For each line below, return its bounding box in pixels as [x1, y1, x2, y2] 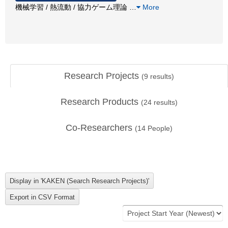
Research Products [61, 97, 141, 107]
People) [146, 124, 173, 132]
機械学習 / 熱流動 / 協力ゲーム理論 [15, 3, 129, 11]
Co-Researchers [66, 123, 135, 133]
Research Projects [64, 71, 141, 81]
